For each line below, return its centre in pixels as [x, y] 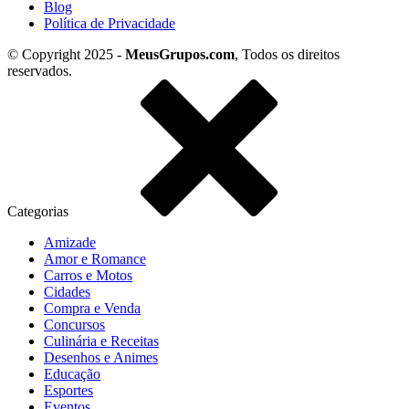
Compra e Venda [92, 309]
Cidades [67, 292]
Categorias [40, 212]
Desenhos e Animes [101, 358]
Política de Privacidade [110, 24]
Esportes [68, 391]
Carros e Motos [88, 276]
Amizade [70, 243]
